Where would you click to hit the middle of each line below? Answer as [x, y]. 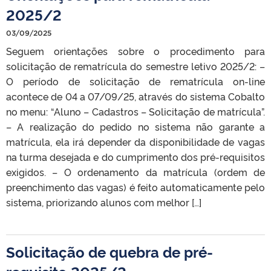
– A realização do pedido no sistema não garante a [135, 126]
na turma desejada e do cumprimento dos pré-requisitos [135, 157]
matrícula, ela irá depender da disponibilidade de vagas [135, 142]
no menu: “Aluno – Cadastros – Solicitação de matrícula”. [135, 111]
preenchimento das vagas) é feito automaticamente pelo [135, 187]
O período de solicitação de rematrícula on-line [135, 81]
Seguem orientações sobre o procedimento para [135, 51]
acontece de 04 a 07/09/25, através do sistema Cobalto [135, 96]
